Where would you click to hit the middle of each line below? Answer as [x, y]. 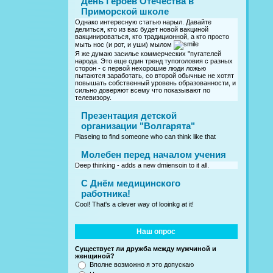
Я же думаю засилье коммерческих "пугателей [148, 54]
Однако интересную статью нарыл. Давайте [143, 22]
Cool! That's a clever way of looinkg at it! [134, 204]
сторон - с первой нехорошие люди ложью [140, 69]
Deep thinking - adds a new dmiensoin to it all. [142, 165]
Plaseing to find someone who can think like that [145, 137]
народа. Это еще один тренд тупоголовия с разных [154, 61]
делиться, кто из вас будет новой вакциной [142, 30]
